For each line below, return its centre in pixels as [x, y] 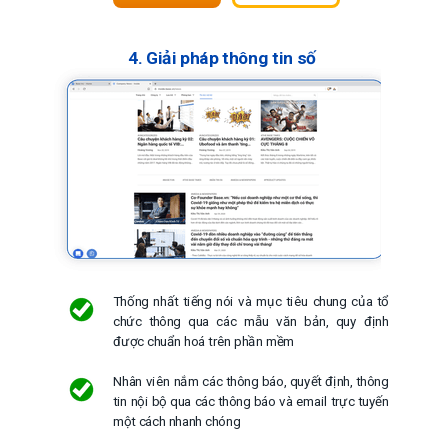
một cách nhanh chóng [176, 421]
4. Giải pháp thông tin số [222, 57]
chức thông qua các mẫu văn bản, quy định [251, 321]
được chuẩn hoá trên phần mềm [203, 341]
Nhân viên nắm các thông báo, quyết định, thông [251, 381]
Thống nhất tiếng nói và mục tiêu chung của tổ [251, 301]
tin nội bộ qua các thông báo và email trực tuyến [251, 401]
